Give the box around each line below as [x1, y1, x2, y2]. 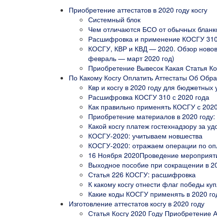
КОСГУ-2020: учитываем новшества [88, 130, 202, 140]
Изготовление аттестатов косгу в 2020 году [69, 198, 204, 208]
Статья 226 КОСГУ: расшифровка [88, 169, 196, 179]
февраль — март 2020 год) [88, 53, 174, 63]
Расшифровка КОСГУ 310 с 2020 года [88, 92, 209, 102]
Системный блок [88, 14, 140, 24]
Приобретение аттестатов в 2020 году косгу [69, 4, 207, 15]
